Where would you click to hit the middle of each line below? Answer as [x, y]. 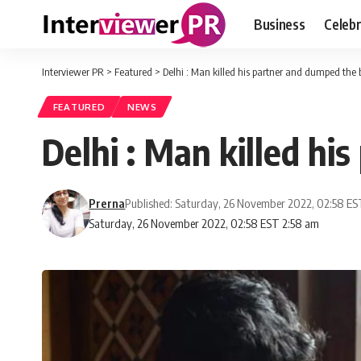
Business [280, 24]
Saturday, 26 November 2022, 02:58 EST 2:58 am [204, 224]
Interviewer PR [73, 72]
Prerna [107, 203]
